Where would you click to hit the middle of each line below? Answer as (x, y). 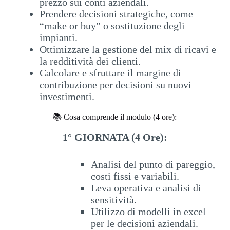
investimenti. (67, 97)
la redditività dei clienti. (90, 61)
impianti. (58, 38)
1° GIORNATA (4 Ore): (115, 137)
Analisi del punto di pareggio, (153, 165)
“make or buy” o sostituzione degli (112, 26)
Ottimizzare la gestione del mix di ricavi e (128, 50)
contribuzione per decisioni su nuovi (115, 85)
